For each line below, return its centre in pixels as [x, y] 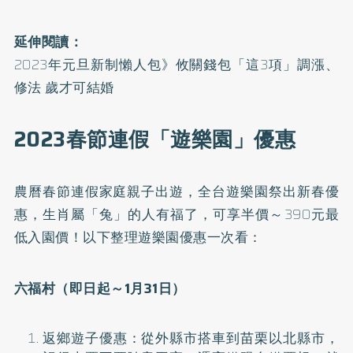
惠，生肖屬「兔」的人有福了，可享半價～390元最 [176, 214]
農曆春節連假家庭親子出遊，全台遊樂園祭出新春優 [176, 191]
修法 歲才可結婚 [64, 87]
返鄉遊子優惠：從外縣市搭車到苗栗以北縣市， [191, 338]
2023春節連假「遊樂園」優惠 [155, 139]
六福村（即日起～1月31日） [100, 288]
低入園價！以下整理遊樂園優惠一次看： [138, 237]
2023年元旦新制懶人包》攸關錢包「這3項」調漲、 [176, 64]
